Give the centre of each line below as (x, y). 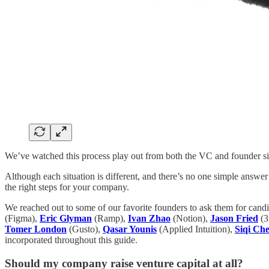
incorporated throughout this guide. (71, 240)
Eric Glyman (66, 219)
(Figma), (22, 219)
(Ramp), (110, 219)
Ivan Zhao (149, 219)
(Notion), (190, 219)
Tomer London (36, 229)
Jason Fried (234, 219)
